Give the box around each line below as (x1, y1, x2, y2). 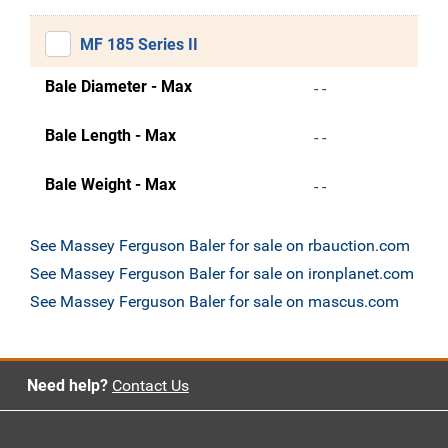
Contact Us (111, 376, 189, 395)
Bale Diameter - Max (45, 77, 192, 96)
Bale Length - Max (45, 126, 176, 145)
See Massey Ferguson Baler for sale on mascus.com (30, 292, 399, 311)
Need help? (26, 376, 108, 395)
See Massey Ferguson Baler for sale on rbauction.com (30, 236, 410, 255)
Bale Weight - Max (45, 175, 176, 194)
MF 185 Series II (80, 35, 198, 54)
